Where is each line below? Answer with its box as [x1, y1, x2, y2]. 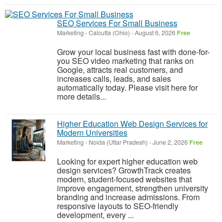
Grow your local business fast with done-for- [57, 46, 210, 57]
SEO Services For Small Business [57, 17, 177, 29]
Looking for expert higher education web [57, 156, 198, 167]
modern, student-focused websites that [57, 173, 192, 185]
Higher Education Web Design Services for [57, 118, 208, 129]
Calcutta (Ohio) [89, 28, 130, 37]
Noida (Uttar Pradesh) [89, 138, 148, 147]
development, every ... [57, 209, 134, 221]
